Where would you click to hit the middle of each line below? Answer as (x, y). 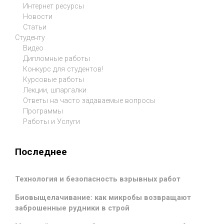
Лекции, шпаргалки (55, 90)
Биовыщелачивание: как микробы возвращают (103, 197)
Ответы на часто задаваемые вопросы (89, 101)
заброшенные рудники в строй (72, 208)
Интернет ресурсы (53, 6)
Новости (38, 17)
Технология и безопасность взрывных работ (98, 179)
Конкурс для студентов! (63, 69)
